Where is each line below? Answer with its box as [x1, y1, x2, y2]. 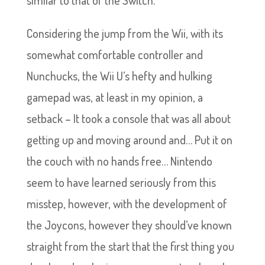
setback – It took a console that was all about [26, 111, 231, 126]
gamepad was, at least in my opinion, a [26, 89, 203, 105]
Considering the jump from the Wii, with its [26, 25, 223, 41]
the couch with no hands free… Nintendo [26, 153, 212, 169]
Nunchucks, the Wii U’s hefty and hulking [26, 68, 212, 83]
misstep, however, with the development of [26, 196, 227, 211]
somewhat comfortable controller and [26, 47, 203, 62]
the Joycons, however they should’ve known [26, 217, 232, 232]
